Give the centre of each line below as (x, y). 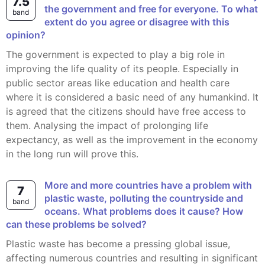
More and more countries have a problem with (49, 185)
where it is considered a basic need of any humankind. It (132, 97)
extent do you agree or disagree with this (137, 22)
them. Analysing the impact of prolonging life (107, 125)
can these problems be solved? (76, 224)
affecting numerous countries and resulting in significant (132, 258)
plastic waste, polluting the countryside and (144, 198)
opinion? (26, 35)
